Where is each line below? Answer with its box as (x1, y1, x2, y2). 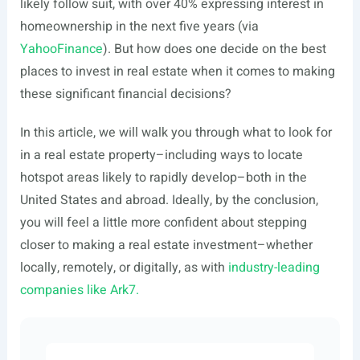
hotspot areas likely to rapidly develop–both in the (19, 168, 307, 187)
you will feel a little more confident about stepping (19, 213, 307, 232)
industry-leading (227, 258, 320, 277)
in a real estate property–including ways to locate (19, 145, 303, 165)
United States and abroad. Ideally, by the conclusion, (19, 190, 318, 210)
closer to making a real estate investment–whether (19, 235, 313, 255)
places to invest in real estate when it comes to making (19, 62, 335, 81)
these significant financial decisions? (19, 84, 231, 104)
